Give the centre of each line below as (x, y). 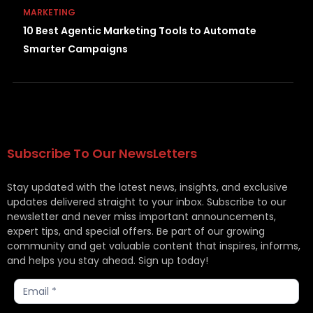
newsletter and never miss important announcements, (141, 217)
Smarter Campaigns (75, 49)
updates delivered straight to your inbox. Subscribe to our (147, 202)
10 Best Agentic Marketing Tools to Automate (140, 31)
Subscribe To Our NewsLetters (102, 154)
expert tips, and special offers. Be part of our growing (136, 232)
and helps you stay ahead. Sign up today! (108, 261)
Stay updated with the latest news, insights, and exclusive (147, 188)
